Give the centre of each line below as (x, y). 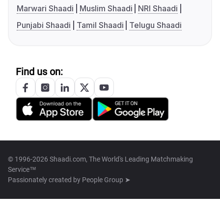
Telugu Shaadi (156, 25)
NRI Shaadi (158, 9)
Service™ (22, 170)
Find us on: (39, 72)
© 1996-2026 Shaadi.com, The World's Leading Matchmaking (100, 159)
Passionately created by (45, 180)
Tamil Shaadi (100, 25)
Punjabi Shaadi (44, 25)
